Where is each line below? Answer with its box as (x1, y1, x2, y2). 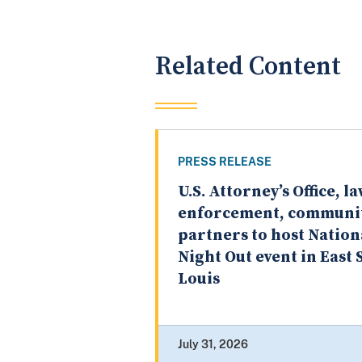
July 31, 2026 (178, 338, 248, 351)
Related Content (155, 50, 341, 82)
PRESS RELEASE (178, 155, 271, 169)
